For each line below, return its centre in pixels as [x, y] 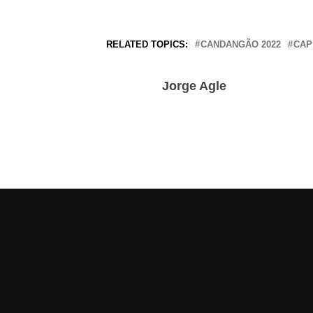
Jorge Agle [194, 86]
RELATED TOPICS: [147, 45]
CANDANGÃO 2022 [241, 45]
